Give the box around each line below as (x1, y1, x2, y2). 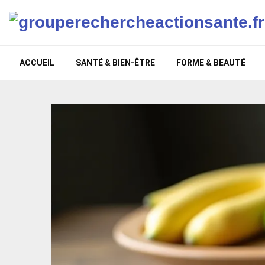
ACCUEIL (20, 58, 54, 67)
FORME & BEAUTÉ (176, 58, 245, 67)
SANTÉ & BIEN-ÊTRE (76, 58, 155, 67)
